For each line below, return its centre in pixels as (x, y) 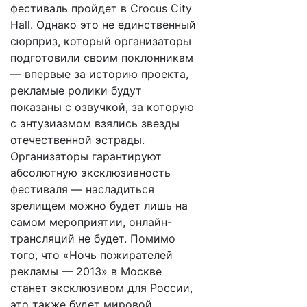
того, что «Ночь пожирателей (91, 255)
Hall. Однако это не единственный (103, 25)
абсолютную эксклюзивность (90, 173)
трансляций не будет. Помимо (93, 238)
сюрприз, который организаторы (101, 41)
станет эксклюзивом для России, (101, 288)
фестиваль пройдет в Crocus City (101, 8)
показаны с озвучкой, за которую (102, 107)
